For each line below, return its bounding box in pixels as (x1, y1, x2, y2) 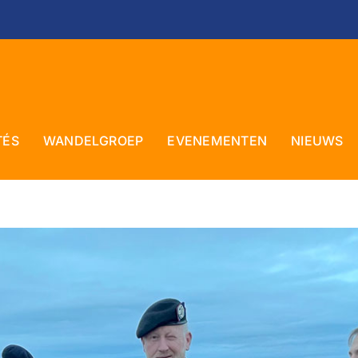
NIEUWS (291, 132, 344, 149)
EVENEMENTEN (167, 132, 268, 149)
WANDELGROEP (42, 132, 144, 149)
